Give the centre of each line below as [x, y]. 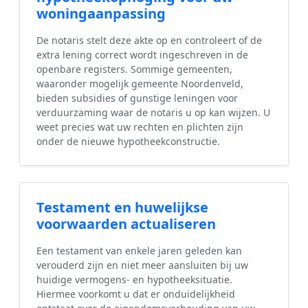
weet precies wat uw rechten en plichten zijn [140, 127]
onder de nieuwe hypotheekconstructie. [128, 142]
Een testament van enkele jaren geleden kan [139, 251]
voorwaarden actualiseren [126, 224]
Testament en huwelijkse [122, 208]
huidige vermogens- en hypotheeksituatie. [134, 280]
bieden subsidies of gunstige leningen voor [137, 98]
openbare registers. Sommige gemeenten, [134, 69]
